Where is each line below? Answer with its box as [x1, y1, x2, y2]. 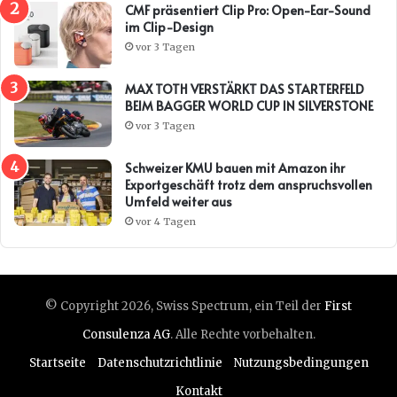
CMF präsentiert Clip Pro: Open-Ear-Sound [125, 2, 372, 19]
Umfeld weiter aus [125, 193, 232, 211]
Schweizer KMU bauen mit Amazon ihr [125, 160, 345, 177]
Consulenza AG [82, 327, 170, 343]
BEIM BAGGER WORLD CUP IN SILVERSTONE [125, 97, 373, 115]
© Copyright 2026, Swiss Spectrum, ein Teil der [45, 299, 324, 315]
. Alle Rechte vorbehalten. [169, 327, 315, 343]
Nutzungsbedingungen [233, 355, 369, 371]
